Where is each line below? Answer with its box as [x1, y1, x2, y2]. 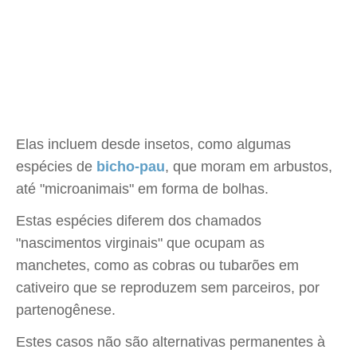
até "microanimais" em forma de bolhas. [16, 181, 269, 197]
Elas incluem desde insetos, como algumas [16, 136, 291, 152]
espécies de [16, 159, 96, 175]
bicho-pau [96, 159, 165, 175]
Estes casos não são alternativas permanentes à [16, 334, 325, 350]
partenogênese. [16, 302, 116, 318]
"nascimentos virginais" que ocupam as [16, 235, 265, 251]
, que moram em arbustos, [165, 159, 332, 175]
